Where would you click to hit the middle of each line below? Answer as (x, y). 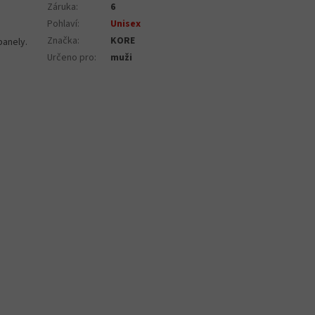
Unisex (126, 24)
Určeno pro (71, 58)
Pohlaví (63, 24)
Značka (63, 41)
